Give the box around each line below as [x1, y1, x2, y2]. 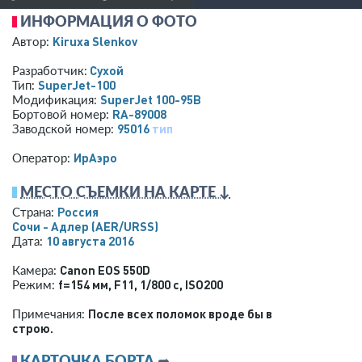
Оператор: [12, 150, 74, 166]
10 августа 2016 [46, 233, 134, 250]
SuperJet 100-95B [100, 91, 201, 108]
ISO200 [185, 276, 223, 293]
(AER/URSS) [91, 218, 158, 235]
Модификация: [12, 92, 100, 107]
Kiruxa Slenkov [53, 33, 137, 50]
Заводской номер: [12, 121, 117, 137]
